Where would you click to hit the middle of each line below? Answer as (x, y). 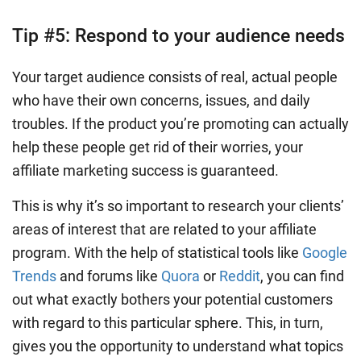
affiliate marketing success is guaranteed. (145, 171)
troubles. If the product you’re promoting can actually (180, 124)
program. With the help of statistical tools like (157, 253)
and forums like (109, 276)
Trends (34, 276)
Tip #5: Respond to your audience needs (178, 36)
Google (325, 253)
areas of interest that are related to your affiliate (164, 230)
